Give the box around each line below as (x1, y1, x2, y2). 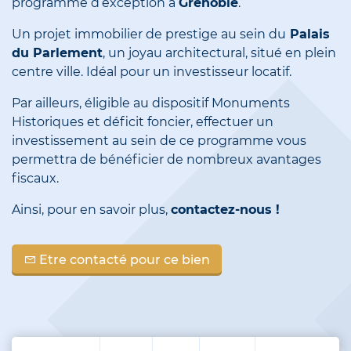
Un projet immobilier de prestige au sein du (12, 27, 286, 42)
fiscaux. (12, 171, 59, 186)
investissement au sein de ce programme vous (12, 133, 306, 149)
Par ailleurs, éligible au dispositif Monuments (12, 96, 290, 111)
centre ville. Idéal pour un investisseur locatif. (12, 64, 291, 80)
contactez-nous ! (171, 202, 280, 218)
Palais (286, 27, 330, 42)
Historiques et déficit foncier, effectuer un (12, 114, 273, 130)
